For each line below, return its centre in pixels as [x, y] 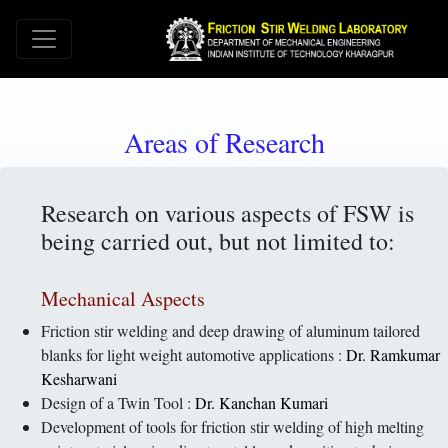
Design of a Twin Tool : [118, 402]
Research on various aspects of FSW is [227, 212]
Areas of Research [224, 141]
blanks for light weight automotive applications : [193, 354]
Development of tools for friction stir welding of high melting [232, 426]
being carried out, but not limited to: [218, 240]
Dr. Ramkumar [393, 354]
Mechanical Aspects [123, 298]
